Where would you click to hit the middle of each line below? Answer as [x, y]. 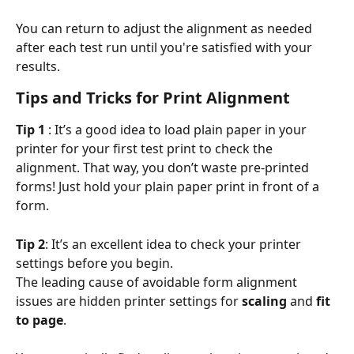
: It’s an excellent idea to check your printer [175, 244]
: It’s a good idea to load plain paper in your [179, 130]
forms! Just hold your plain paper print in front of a [169, 187]
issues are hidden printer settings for [127, 301]
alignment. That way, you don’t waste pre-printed [164, 168]
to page [40, 320]
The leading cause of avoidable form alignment [158, 282]
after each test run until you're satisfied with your [166, 48]
